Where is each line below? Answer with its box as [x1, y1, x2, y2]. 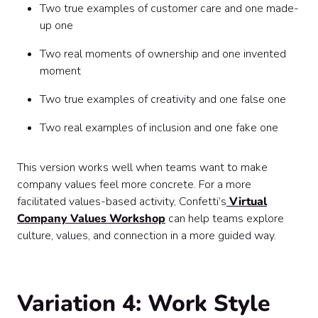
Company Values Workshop [17, 211, 165, 226]
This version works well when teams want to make [17, 160, 268, 175]
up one [40, 18, 73, 33]
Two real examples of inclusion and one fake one [40, 120, 278, 136]
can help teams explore [165, 211, 284, 226]
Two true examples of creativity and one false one [40, 92, 286, 107]
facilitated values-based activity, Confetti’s [17, 194, 226, 209]
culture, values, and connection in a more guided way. [17, 228, 276, 243]
